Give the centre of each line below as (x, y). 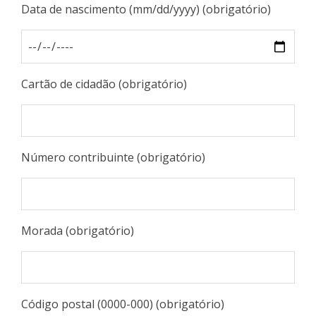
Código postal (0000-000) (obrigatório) (123, 304)
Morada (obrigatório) (78, 231)
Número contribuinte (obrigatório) (113, 157)
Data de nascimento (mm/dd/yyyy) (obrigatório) (146, 9)
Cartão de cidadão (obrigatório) (104, 84)
